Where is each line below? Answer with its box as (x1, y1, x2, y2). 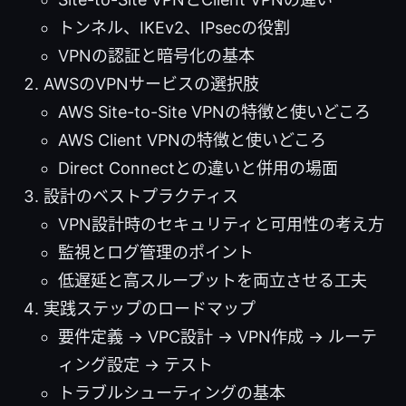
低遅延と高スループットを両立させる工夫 (58, 270, 367, 290)
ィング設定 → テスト (58, 354, 213, 374)
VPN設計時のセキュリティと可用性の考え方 (58, 214, 384, 234)
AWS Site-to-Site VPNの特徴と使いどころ (58, 101, 371, 121)
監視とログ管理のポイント (58, 242, 254, 262)
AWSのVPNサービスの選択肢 (43, 73, 259, 93)
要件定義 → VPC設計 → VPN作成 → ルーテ (58, 326, 377, 346)
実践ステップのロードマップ (43, 298, 256, 318)
